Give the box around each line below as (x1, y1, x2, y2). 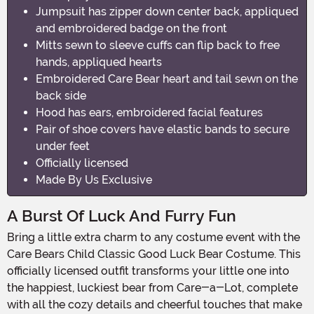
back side (36, 88, 86, 102)
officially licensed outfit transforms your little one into (7, 264, 289, 278)
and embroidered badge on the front (36, 21, 227, 35)
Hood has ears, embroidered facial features (36, 105, 263, 119)
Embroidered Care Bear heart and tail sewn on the (36, 71, 298, 86)
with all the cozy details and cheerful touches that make (7, 297, 302, 311)
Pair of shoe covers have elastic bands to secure (36, 122, 289, 136)
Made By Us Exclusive (36, 172, 152, 186)
